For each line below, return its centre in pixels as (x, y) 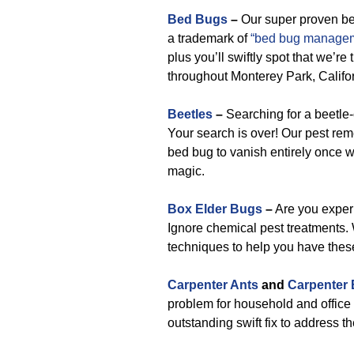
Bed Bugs (198, 19)
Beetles (190, 114)
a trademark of (209, 38)
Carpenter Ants (213, 285)
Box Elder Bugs (215, 209)
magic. (186, 171)
